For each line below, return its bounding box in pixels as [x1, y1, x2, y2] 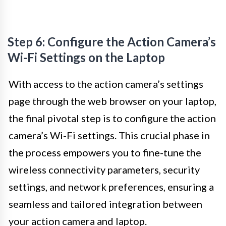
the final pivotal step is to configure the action [9, 111, 216, 124]
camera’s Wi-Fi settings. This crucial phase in [9, 129, 210, 141]
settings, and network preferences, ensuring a [9, 180, 214, 193]
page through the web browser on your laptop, [9, 94, 216, 107]
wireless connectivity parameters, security [9, 163, 200, 176]
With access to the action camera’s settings [9, 77, 203, 90]
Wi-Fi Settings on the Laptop [8, 49, 165, 65]
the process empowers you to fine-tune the [9, 146, 201, 158]
